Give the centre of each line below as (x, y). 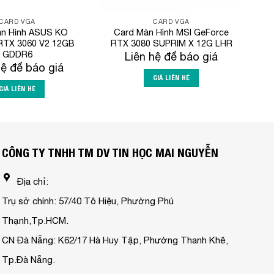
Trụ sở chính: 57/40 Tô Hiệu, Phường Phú (87, 201)
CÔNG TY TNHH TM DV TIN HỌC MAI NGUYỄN (110, 153)
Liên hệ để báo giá (171, 56)
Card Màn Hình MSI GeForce (171, 32)
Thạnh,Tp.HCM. (35, 221)
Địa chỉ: (32, 182)
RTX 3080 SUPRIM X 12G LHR (171, 43)
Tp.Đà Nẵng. (28, 260)
